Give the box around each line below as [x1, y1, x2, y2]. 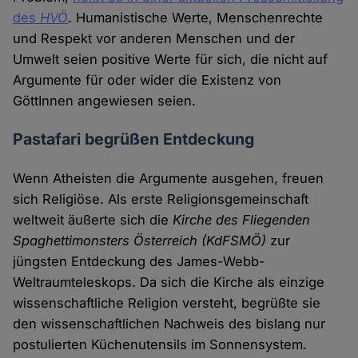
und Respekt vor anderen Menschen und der [13, 30, 296, 47]
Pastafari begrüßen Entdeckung [13, 129, 255, 149]
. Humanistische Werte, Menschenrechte [68, 10, 324, 26]
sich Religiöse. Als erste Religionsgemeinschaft [13, 191, 309, 208]
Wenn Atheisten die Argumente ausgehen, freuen [13, 170, 324, 187]
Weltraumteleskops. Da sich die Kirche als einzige [13, 274, 325, 291]
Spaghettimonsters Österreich [13, 233, 198, 249]
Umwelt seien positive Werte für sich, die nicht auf [13, 51, 328, 68]
